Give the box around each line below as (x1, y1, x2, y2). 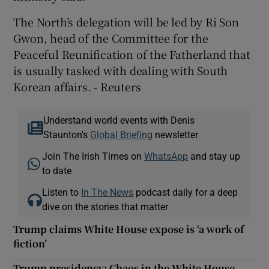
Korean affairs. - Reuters (13, 78, 141, 94)
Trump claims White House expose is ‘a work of (13, 222, 244, 236)
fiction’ (13, 236, 47, 250)
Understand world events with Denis (43, 115, 195, 125)
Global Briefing (89, 129, 153, 139)
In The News (81, 187, 134, 197)
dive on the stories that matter (42, 201, 169, 211)
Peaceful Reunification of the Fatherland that (13, 46, 250, 62)
